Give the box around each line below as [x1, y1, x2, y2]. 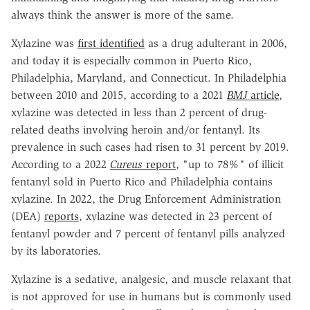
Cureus [110, 157, 143, 171]
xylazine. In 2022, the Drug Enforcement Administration [11, 192, 281, 206]
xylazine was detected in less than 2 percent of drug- [11, 105, 267, 119]
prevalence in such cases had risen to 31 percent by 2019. [11, 140, 289, 154]
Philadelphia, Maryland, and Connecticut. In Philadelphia [11, 71, 286, 84]
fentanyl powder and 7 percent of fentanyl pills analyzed [11, 226, 285, 240]
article [247, 88, 279, 102]
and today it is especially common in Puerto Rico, [11, 53, 252, 67]
